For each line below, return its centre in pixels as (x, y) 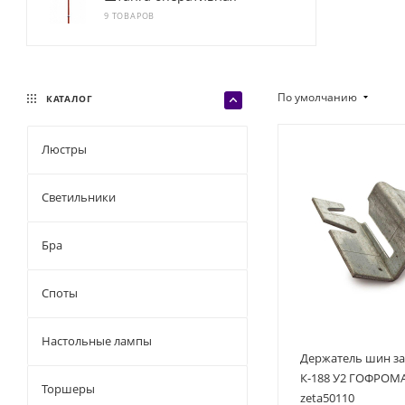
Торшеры (68, 389)
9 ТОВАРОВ (130, 16)
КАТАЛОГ (68, 99)
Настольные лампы (97, 341)
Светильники (79, 197)
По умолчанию (319, 97)
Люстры (64, 149)
